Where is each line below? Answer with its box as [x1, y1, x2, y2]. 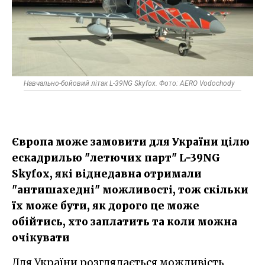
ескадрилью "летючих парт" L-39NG [12, 151, 220, 164]
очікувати [12, 231, 70, 244]
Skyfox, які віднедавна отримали [12, 167, 202, 180]
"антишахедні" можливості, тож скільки [12, 183, 248, 196]
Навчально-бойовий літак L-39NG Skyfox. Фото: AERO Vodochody [24, 79, 235, 88]
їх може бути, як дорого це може [12, 199, 199, 212]
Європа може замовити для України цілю [12, 135, 250, 148]
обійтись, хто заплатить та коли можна [12, 215, 237, 228]
